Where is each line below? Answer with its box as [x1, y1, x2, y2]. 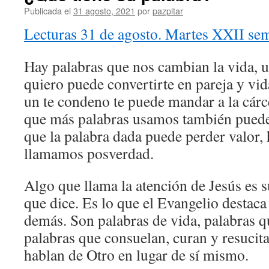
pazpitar [153, 4, 183, 17]
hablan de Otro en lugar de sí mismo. [24, 244, 249, 265]
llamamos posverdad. [24, 143, 154, 163]
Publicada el [24, 4, 71, 17]
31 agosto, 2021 [73, 4, 135, 17]
